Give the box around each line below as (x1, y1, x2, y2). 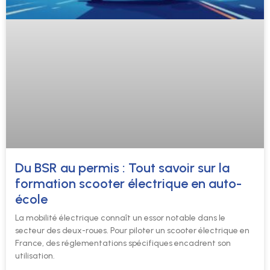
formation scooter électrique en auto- (15, 175, 242, 192)
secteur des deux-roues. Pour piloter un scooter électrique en (15, 225, 250, 236)
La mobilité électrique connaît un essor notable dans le (15, 213, 225, 224)
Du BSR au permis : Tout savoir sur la (15, 160, 230, 177)
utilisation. (15, 251, 55, 262)
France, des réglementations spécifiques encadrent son (15, 238, 231, 249)
